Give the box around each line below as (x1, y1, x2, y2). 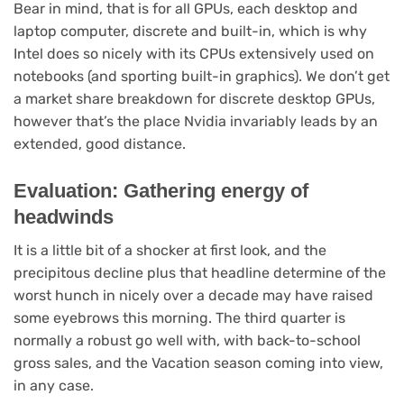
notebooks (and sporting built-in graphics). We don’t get (14, 67, 390, 85)
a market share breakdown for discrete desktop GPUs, (14, 89, 375, 107)
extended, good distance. (14, 134, 186, 152)
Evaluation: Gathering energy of (14, 179, 308, 203)
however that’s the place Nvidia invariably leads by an (14, 112, 378, 130)
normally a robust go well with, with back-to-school (14, 332, 361, 350)
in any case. (14, 377, 94, 395)
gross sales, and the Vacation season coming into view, (14, 354, 383, 372)
